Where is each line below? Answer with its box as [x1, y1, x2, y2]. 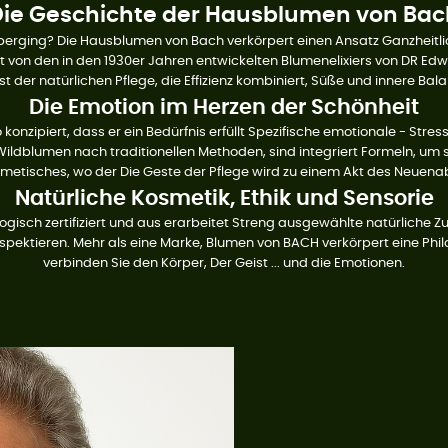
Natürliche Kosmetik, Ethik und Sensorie [14, 187, 434, 209]
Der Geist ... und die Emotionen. [210, 256, 405, 270]
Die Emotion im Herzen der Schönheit [29, 96, 419, 118]
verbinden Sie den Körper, [43, 256, 210, 270]
